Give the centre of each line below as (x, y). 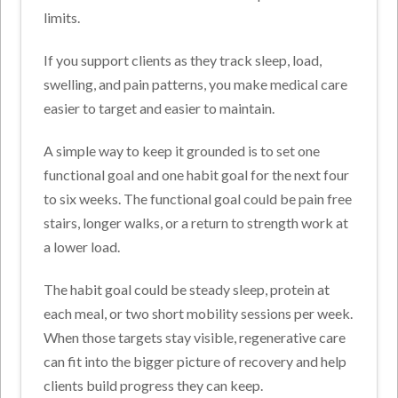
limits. (64, 18)
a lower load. (84, 247)
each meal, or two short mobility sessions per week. (199, 314)
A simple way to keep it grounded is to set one (182, 151)
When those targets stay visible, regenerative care (195, 338)
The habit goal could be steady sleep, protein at (187, 290)
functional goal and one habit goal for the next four (197, 175)
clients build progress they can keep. (154, 386)
